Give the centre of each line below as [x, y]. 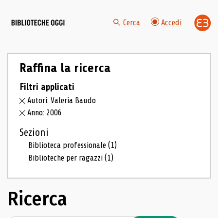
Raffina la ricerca [65, 68]
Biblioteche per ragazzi [67, 158]
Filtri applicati [47, 87]
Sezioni [34, 133]
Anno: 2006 [45, 113]
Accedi [171, 23]
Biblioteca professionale [68, 145]
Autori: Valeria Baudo [62, 101]
